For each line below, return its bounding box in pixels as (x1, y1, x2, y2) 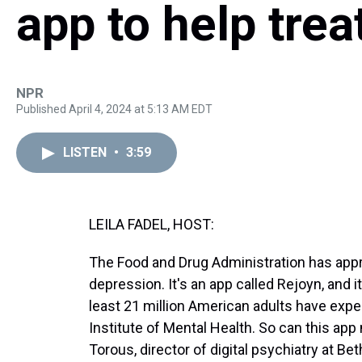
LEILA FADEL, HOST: (89, 216, 214, 233)
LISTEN (63, 145, 110, 160)
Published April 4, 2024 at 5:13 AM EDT (16, 103, 213, 116)
